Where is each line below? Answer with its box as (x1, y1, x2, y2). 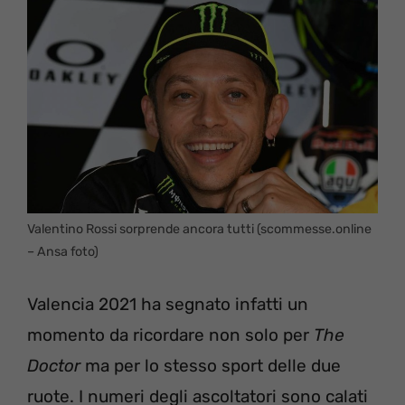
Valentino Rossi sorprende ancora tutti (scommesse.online (27, 221, 372, 238)
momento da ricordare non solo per (27, 324, 314, 345)
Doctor (27, 354, 80, 376)
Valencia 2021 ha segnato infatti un (27, 293, 308, 315)
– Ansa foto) (27, 244, 99, 260)
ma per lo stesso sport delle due (80, 354, 341, 376)
